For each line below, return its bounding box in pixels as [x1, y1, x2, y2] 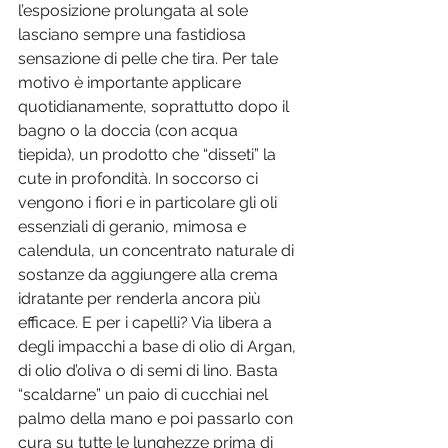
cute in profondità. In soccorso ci [18, 169, 262, 189]
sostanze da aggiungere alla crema [18, 265, 282, 285]
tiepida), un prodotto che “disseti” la [18, 145, 280, 165]
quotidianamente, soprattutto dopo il [18, 97, 293, 117]
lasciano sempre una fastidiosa [18, 25, 250, 45]
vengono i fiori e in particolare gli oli [18, 193, 281, 213]
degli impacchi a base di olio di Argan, [18, 337, 300, 357]
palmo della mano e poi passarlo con [18, 409, 297, 429]
